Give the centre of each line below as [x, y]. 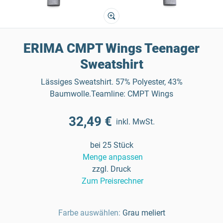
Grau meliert [144, 213]
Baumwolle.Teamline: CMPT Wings [111, 94]
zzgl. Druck [111, 169]
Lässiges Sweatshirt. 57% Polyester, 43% [111, 82]
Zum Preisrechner [112, 181]
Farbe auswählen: [89, 213]
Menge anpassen [112, 157]
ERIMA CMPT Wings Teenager [111, 48]
